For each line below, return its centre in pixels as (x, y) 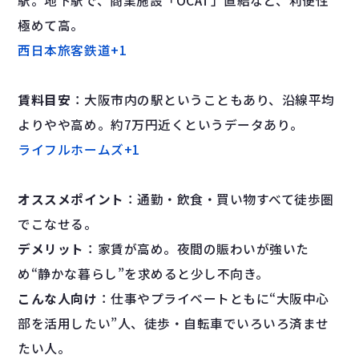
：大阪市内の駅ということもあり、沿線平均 (203, 100)
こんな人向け (58, 299)
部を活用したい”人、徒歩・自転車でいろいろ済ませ (173, 324)
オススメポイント (71, 200)
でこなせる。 (58, 224)
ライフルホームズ (71, 150)
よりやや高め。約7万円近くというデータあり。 (161, 125)
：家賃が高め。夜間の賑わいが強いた (197, 249)
